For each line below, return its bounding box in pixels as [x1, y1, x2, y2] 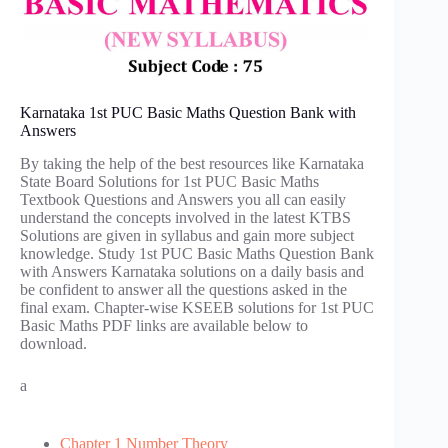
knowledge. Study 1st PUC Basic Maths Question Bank [20, 245, 374, 263]
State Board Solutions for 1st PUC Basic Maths [20, 173, 319, 191]
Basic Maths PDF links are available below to [20, 317, 308, 335]
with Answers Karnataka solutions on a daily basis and [20, 263, 364, 281]
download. [20, 335, 87, 353]
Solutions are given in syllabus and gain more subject [20, 227, 354, 245]
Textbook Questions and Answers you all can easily [20, 191, 346, 209]
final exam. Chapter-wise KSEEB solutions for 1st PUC [20, 299, 374, 317]
